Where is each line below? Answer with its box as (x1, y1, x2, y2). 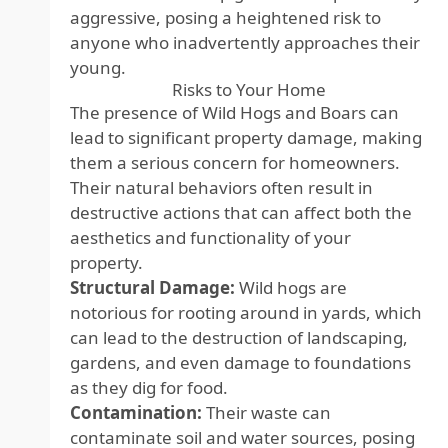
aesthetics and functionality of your (70, 226, 351, 249)
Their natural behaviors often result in (70, 176, 373, 199)
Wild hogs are (235, 276, 347, 299)
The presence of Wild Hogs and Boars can (70, 101, 399, 124)
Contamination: (70, 401, 202, 424)
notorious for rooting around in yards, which (70, 301, 422, 324)
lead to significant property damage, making (70, 126, 422, 149)
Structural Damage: (70, 276, 235, 299)
